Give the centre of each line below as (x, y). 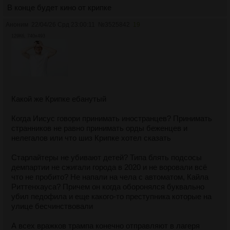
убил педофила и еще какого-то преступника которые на (111, 197)
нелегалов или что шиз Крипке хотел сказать (91, 138)
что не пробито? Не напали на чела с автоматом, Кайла (110, 177)
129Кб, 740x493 (28, 36)
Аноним (17, 25)
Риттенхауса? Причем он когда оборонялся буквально (108, 187)
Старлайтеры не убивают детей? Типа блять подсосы (107, 158)
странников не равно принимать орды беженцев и (99, 128)
